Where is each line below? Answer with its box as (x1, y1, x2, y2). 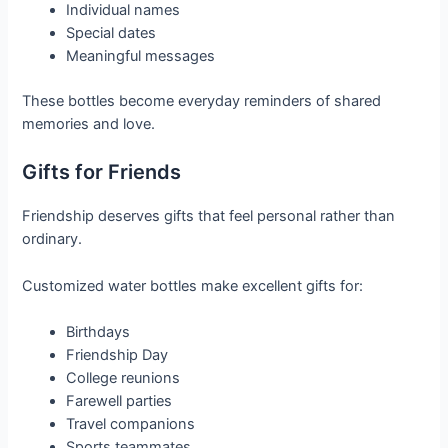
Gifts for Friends (22, 160, 182, 185)
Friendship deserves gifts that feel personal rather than (22, 207, 396, 226)
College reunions (66, 368, 181, 387)
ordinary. (22, 230, 83, 249)
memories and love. (22, 114, 156, 133)
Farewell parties (66, 391, 173, 410)
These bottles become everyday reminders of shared (22, 91, 382, 110)
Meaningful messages (66, 46, 216, 65)
